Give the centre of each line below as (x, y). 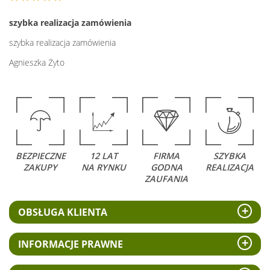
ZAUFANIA (167, 179)
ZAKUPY (41, 168)
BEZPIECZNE (40, 156)
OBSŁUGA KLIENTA (63, 212)
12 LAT (103, 156)
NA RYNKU (103, 168)
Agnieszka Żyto (37, 63)
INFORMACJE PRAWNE (71, 244)
